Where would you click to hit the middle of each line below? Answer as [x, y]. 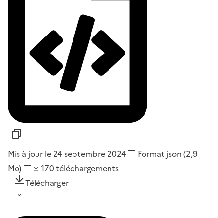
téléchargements [87, 168]
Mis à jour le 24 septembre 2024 [67, 154]
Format [151, 154]
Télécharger [47, 183]
